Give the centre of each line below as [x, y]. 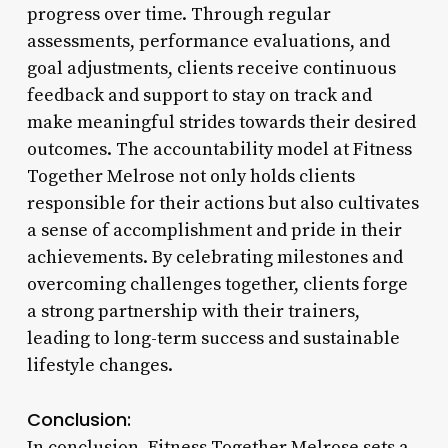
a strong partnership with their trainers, [193, 311]
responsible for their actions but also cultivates [222, 203]
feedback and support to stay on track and [199, 95]
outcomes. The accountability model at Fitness [219, 149]
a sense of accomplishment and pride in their [214, 230]
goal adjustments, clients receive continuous [211, 68]
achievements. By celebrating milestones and [214, 257]
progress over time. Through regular [178, 14]
